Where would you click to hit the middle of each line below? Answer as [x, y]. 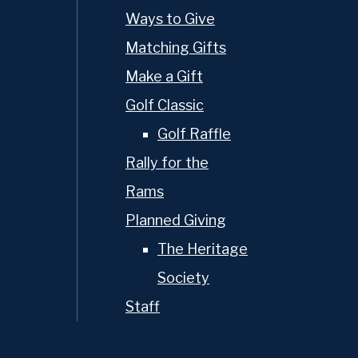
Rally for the [167, 163]
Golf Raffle [194, 134]
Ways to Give [170, 19]
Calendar [228, 317]
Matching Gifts [176, 48]
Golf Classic [165, 105]
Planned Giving [176, 220]
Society [183, 278]
